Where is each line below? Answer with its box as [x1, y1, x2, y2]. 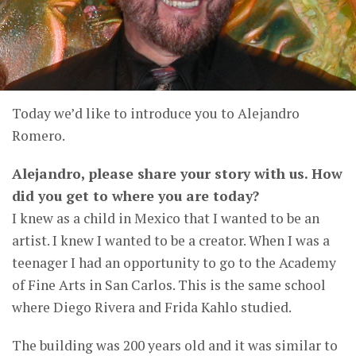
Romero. [12, 126, 65, 145]
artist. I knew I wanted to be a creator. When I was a [12, 231, 330, 250]
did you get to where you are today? [12, 187, 259, 206]
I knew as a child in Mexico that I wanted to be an [12, 209, 319, 228]
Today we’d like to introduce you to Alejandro [12, 104, 300, 123]
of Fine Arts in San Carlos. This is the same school [12, 276, 326, 295]
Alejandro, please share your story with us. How [12, 164, 342, 184]
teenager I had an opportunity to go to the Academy [12, 253, 336, 273]
